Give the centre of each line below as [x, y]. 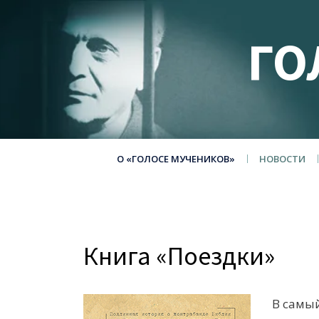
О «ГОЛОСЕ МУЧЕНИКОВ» [176, 159]
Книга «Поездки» [179, 256]
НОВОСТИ [282, 159]
